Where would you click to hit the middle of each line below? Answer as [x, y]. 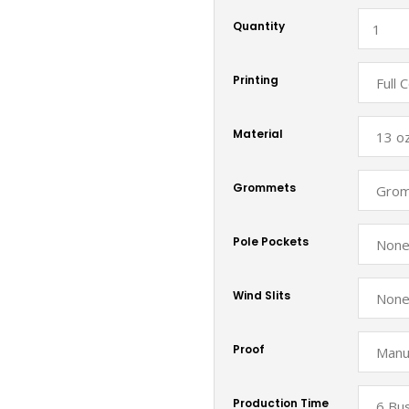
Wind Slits [262, 295]
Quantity [259, 26]
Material [258, 133]
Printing [256, 79]
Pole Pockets [271, 241]
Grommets [264, 187]
